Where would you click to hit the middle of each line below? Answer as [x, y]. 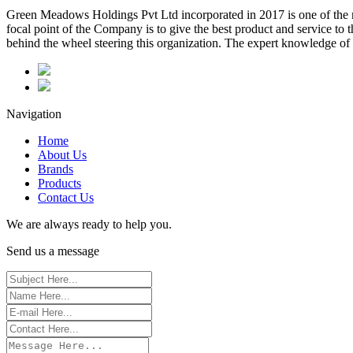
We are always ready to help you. [89, 224]
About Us [62, 154]
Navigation [34, 113]
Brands [56, 169]
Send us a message [53, 251]
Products [59, 183]
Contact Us [66, 197]
